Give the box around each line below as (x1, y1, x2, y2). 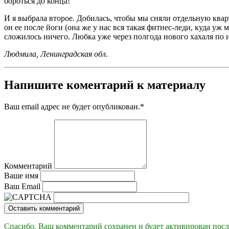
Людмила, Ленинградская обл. (4, 50, 108, 59)
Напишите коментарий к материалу (4, 78, 205, 92)
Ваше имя (4, 171, 38, 180)
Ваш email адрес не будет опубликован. (4, 102, 140, 111)
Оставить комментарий (8, 204, 80, 213)
